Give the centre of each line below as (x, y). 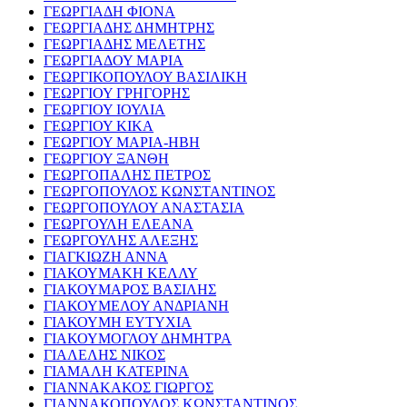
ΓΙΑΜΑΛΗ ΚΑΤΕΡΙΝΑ (116, 372)
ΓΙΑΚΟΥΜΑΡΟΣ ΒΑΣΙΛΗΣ (130, 290)
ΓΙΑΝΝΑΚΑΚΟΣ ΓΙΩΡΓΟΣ (129, 388)
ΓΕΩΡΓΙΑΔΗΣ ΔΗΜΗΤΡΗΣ (129, 28)
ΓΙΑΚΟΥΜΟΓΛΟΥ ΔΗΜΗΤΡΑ (138, 339)
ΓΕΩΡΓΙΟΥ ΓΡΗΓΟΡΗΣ (117, 94)
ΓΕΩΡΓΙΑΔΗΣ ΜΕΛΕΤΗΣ (124, 45)
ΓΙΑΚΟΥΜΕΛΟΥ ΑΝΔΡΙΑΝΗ (136, 306)
